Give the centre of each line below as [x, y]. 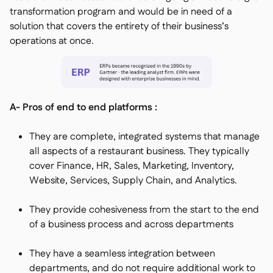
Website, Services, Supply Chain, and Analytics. [133, 181]
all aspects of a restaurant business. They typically [139, 151]
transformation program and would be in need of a [121, 12]
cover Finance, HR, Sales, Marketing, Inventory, [132, 166]
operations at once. [52, 41]
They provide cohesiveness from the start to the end [144, 210]
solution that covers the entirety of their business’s [119, 27]
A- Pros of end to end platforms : [83, 108]
